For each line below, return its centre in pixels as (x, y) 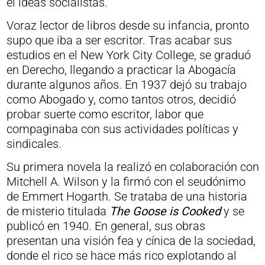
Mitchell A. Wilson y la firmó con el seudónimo (126, 182)
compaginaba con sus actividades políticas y (122, 129)
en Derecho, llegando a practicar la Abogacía (121, 70)
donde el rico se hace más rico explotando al (121, 256)
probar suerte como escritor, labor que (105, 114)
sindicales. (34, 144)
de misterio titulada (58, 211)
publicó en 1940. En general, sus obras (106, 226)
